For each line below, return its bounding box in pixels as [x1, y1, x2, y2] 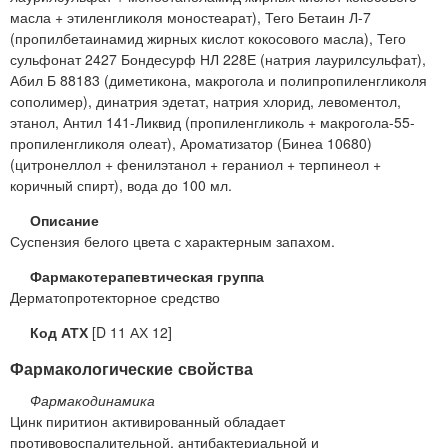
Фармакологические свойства [10, 357, 253, 381]
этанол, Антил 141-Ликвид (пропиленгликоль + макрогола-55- [10, 112, 415, 133]
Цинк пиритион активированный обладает [10, 410, 285, 431]
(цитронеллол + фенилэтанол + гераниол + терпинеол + [10, 154, 381, 175]
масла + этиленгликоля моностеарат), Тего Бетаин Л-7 [10, 7, 371, 28]
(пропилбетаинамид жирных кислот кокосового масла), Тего [10, 28, 406, 49]
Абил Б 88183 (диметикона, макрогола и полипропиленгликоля [10, 70, 427, 91]
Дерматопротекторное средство [10, 287, 220, 308]
